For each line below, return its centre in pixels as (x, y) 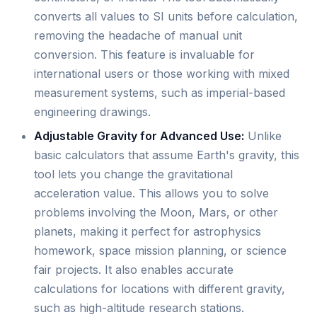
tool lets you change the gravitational (133, 174)
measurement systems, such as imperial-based (160, 93)
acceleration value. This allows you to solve (151, 193)
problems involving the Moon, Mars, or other (156, 212)
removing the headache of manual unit (138, 36)
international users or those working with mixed (162, 74)
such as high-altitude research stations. (139, 307)
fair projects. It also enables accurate (134, 269)
